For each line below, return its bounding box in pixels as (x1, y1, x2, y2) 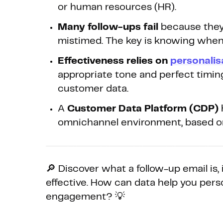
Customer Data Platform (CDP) (67, 104, 219, 114)
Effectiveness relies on (58, 56, 168, 66)
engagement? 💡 (46, 192, 125, 202)
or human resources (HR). (58, 2, 176, 12)
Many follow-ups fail (58, 22, 158, 32)
